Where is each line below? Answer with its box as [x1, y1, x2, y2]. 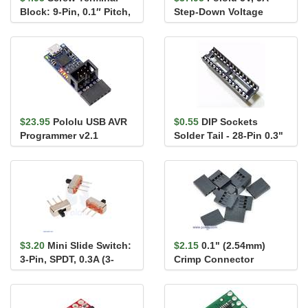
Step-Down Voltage [174, 6, 263, 18]
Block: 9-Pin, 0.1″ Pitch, [20, 6, 131, 18]
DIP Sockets [201, 116, 258, 128]
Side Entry [20, 20, 68, 32]
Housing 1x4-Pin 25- [174, 267, 269, 279]
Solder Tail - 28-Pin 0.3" [174, 130, 283, 142]
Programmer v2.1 [20, 130, 98, 142]
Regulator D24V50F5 [174, 20, 269, 32]
